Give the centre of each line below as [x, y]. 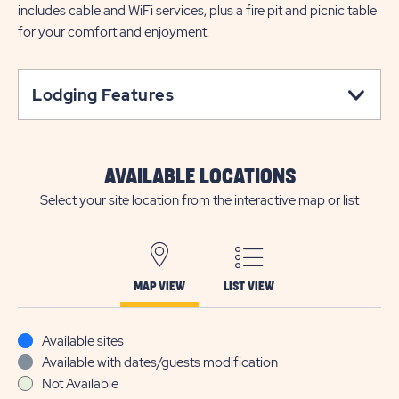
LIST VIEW [249, 286]
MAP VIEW [159, 286]
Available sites [83, 341]
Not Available [80, 384]
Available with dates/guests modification [160, 362]
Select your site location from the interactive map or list [199, 200]
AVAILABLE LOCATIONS [199, 177]
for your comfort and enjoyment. [114, 32]
